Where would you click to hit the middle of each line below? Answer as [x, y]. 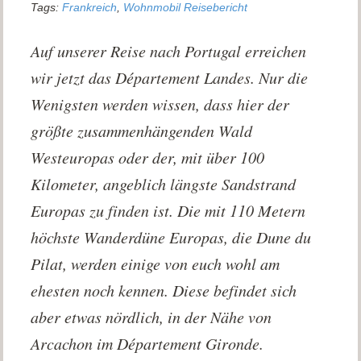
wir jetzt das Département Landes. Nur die [170, 77]
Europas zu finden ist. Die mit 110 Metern [168, 210]
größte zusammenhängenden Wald [142, 130]
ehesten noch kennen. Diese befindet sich [164, 290]
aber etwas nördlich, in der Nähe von [151, 316]
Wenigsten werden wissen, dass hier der [160, 104]
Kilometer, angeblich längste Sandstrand [164, 183]
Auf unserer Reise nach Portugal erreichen [169, 50]
